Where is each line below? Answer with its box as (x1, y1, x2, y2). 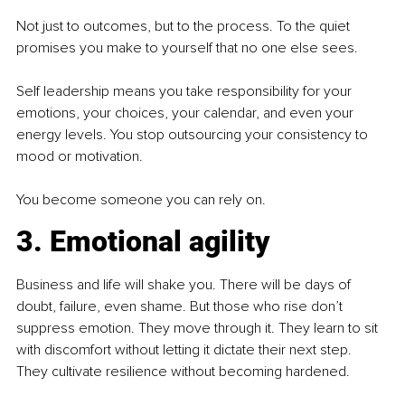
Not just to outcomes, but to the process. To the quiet (16, 17, 353, 36)
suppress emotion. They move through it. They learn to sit (16, 319, 381, 338)
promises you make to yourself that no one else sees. (16, 39, 358, 58)
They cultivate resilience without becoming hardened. (16, 363, 350, 381)
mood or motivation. (16, 147, 143, 166)
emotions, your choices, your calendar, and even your (16, 104, 357, 123)
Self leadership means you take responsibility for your (16, 82, 355, 101)
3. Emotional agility (16, 224, 270, 259)
